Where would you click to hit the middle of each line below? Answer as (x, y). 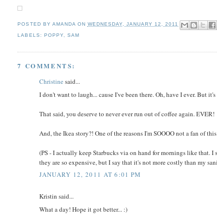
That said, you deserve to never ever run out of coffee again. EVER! (127, 114)
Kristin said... (57, 196)
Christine (52, 82)
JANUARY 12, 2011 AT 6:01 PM (90, 175)
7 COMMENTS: (47, 66)
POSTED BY (35, 24)
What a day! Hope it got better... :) (84, 209)
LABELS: (31, 35)
